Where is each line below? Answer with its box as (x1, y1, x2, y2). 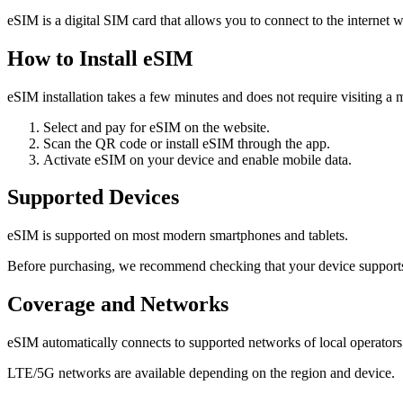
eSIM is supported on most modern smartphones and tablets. (7, 228, 348, 244)
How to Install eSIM (7, 46, 193, 70)
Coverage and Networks (7, 292, 228, 317)
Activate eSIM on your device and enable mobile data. (43, 151, 352, 167)
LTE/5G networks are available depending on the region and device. (7, 365, 395, 381)
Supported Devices (7, 185, 179, 210)
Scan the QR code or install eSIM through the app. (43, 135, 330, 151)
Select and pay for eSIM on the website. (43, 119, 270, 135)
